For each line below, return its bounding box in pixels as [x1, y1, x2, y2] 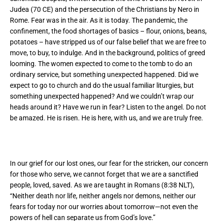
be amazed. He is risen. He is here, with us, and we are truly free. [10, 114, 203, 122]
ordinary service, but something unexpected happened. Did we [10, 71, 198, 79]
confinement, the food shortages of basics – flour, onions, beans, [10, 27, 207, 36]
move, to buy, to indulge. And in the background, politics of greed [10, 49, 205, 57]
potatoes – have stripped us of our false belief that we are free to [10, 38, 206, 46]
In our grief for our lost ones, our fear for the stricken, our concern [10, 159, 208, 168]
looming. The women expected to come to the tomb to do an [10, 60, 192, 68]
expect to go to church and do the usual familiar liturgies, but [10, 81, 194, 90]
